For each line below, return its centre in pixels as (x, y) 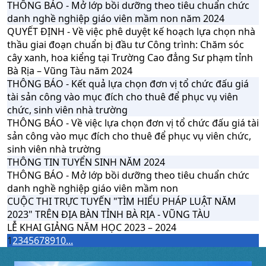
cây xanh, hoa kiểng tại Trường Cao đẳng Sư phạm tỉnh (130, 58)
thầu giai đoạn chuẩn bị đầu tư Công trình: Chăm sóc (126, 45)
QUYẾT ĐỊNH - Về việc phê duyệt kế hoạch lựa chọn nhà (131, 31)
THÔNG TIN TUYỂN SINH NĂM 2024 (86, 162)
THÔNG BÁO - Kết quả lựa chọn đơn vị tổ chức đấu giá (128, 84)
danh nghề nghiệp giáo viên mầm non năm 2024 (116, 18)
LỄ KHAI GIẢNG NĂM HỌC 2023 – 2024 (92, 227)
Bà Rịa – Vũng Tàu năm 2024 (70, 71)
